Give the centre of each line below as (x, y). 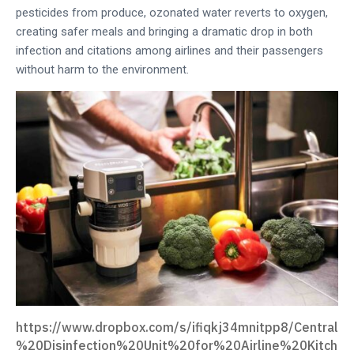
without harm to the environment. (102, 70)
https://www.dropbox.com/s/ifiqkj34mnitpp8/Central (177, 328)
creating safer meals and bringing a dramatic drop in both (164, 32)
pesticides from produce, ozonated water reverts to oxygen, (172, 13)
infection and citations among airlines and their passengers (169, 51)
